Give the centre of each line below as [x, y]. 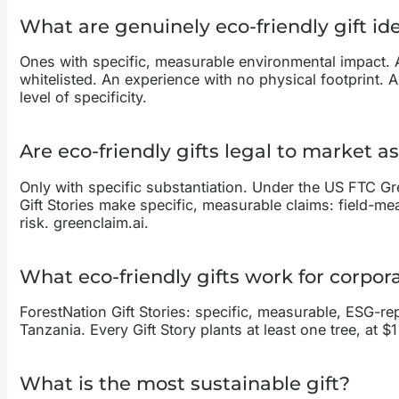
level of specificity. [83, 98]
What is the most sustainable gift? [184, 384]
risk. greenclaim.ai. [84, 222]
